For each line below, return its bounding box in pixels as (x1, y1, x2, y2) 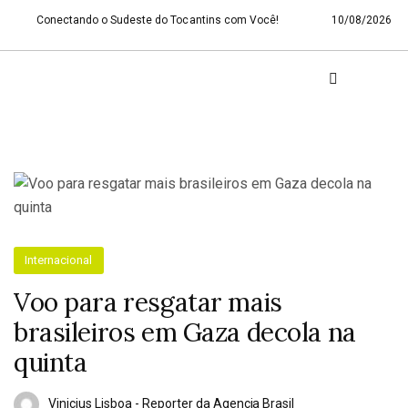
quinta (14, 346, 87, 379)
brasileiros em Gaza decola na (14, 316, 356, 349)
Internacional (25, 253, 93, 267)
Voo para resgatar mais (14, 286, 282, 319)
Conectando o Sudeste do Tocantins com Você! (36, 14, 280, 26)
